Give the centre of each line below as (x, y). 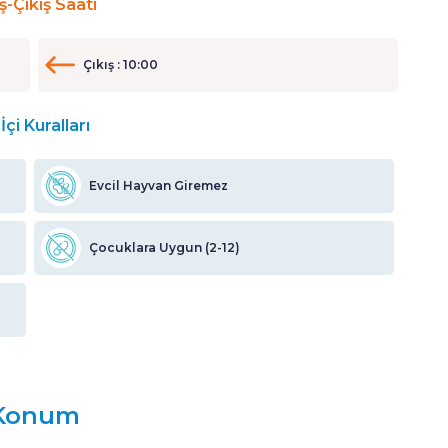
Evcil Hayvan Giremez (158, 186)
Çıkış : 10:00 (120, 65)
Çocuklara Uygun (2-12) (164, 248)
